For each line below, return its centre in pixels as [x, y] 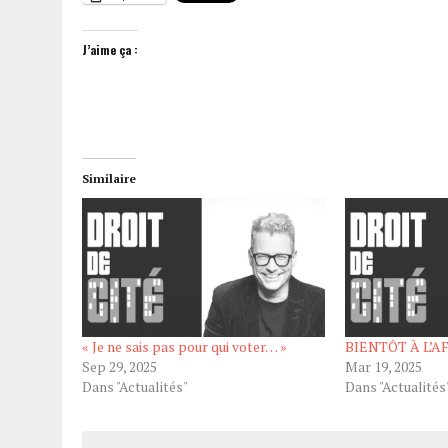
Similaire [109, 179]
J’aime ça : [110, 50]
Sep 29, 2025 [119, 367]
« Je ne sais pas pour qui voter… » [184, 347]
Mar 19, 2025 [383, 367]
